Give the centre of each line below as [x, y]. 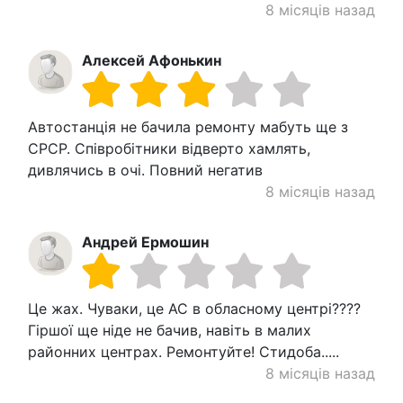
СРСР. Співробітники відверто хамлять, [169, 149]
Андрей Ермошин [145, 242]
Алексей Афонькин [152, 61]
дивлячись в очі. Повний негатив [145, 170]
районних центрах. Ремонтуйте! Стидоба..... [184, 352]
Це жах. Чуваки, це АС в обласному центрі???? [194, 309]
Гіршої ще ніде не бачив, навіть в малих [170, 331]
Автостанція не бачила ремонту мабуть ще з [188, 127]
